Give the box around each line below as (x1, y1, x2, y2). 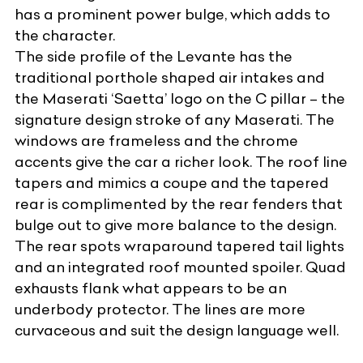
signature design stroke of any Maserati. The (15, 110, 335, 130)
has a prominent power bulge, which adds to (15, 5, 331, 24)
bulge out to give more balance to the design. (15, 216, 336, 235)
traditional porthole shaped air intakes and (15, 68, 325, 88)
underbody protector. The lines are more (15, 300, 305, 319)
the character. (15, 26, 115, 45)
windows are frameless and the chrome (15, 131, 298, 151)
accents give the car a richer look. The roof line (15, 152, 348, 172)
